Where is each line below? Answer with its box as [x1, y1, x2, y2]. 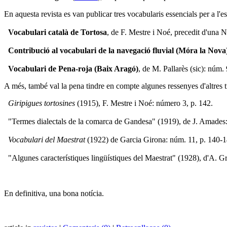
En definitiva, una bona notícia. [4, 189, 104, 198]
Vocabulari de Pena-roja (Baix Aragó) [4, 64, 138, 73]
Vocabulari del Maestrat [4, 135, 85, 144]
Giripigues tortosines [4, 99, 75, 108]
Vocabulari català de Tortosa [4, 28, 107, 37]
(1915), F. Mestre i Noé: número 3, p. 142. [75, 99, 213, 108]
